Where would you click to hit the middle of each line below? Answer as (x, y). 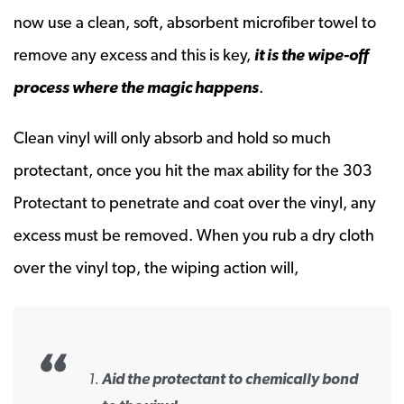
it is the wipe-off (311, 54)
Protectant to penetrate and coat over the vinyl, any (195, 202)
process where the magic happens (136, 87)
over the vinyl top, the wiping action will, (156, 267)
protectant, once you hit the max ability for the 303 (193, 170)
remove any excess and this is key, (134, 54)
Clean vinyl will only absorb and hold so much (172, 137)
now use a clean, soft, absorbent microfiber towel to (195, 22)
